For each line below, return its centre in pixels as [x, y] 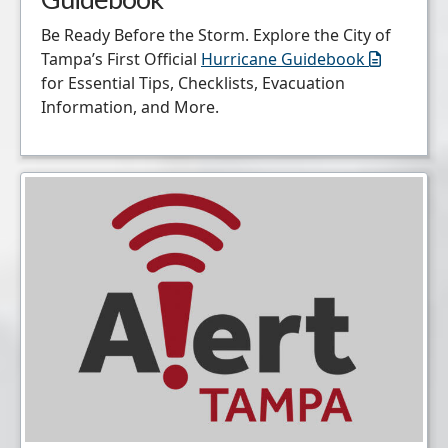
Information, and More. [130, 106]
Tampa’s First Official [121, 58]
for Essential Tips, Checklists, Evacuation [193, 82]
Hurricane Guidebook [283, 58]
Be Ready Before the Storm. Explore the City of [216, 34]
